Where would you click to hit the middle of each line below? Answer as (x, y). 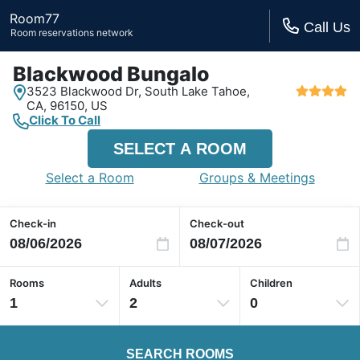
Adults (146, 283)
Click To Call (65, 120)
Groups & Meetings (257, 178)
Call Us (327, 27)
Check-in (33, 223)
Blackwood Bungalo (111, 74)
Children (271, 283)
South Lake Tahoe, (198, 91)
